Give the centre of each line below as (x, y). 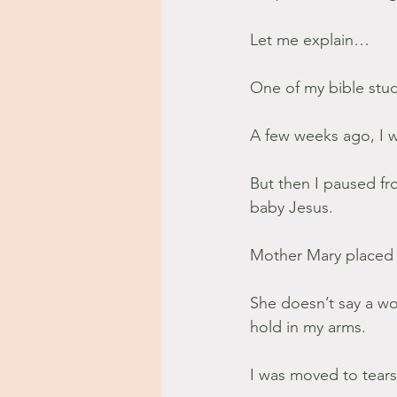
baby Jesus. (292, 207)
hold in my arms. (308, 327)
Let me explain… (310, 40)
